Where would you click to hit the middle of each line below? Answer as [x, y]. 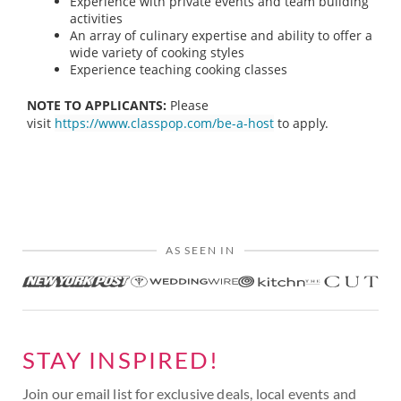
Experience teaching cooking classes [179, 70]
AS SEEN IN [200, 251]
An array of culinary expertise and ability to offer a [221, 36]
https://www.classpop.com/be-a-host [164, 124]
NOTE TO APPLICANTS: [97, 106]
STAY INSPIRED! [121, 360]
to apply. [301, 124]
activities [96, 19]
